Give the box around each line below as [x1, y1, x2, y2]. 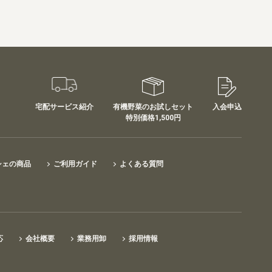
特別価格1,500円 [125, 114, 181, 122]
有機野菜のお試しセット [113, 103, 193, 111]
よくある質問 [120, 160, 163, 168]
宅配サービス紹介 [35, 103, 93, 111]
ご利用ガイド [53, 160, 97, 168]
